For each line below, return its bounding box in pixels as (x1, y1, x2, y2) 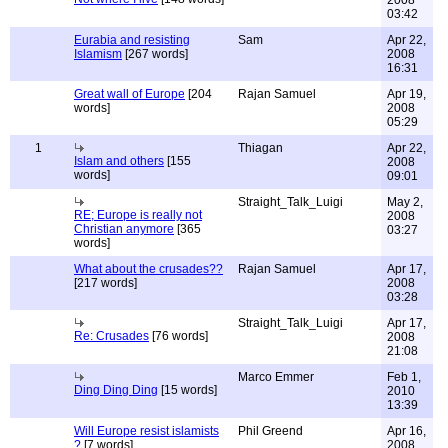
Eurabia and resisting (74, 33, 190, 47)
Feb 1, (387, 370, 421, 384)
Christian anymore (74, 222, 174, 236)
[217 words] (74, 276, 137, 290)
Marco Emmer (238, 370, 314, 384)
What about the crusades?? (74, 262, 223, 276)
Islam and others (74, 154, 164, 168)
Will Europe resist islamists (74, 424, 219, 438)
